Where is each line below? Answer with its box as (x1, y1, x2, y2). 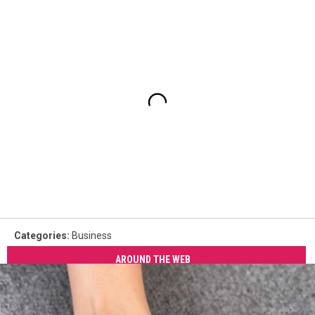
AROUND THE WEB (115, 254, 191, 266)
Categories (14, 229, 67, 241)
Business (72, 229, 112, 241)
